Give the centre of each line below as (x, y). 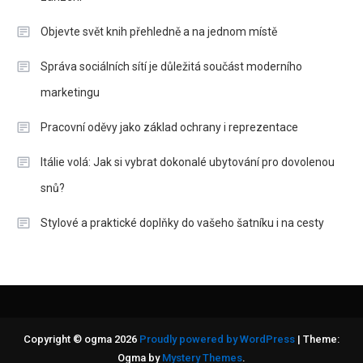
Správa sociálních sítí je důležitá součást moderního (171, 66)
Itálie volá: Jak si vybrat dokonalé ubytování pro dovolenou (188, 162)
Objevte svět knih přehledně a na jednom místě (159, 31)
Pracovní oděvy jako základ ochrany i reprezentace (169, 127)
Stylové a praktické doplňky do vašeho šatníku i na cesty (182, 222)
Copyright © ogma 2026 (81, 339)
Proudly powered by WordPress (218, 339)
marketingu (70, 92)
